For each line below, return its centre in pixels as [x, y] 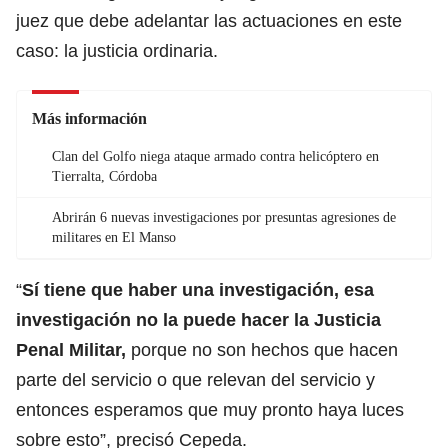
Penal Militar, [73, 349]
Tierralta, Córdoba [104, 176]
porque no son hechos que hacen [264, 349]
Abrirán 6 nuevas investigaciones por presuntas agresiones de [224, 217]
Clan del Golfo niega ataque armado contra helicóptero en [215, 156]
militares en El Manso [114, 237]
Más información [89, 118]
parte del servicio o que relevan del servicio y [195, 379]
